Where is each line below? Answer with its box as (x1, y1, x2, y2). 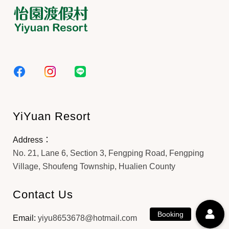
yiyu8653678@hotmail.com (38, 214, 137, 222)
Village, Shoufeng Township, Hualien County (13, 162, 175, 171)
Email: (13, 214, 38, 222)
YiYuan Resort (13, 110, 90, 123)
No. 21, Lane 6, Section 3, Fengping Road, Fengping (13, 149, 204, 157)
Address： (13, 135, 51, 144)
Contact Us (13, 188, 73, 201)
